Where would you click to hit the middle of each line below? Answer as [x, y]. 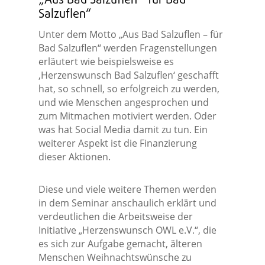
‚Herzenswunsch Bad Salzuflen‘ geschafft [128, 75]
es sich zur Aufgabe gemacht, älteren [120, 244]
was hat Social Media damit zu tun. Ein [123, 130]
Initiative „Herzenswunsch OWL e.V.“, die [127, 230]
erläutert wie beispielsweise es [106, 62]
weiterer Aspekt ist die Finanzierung [117, 143]
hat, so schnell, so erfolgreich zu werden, [129, 89]
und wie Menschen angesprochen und [123, 103]
